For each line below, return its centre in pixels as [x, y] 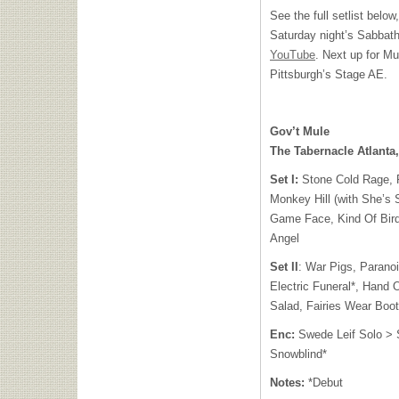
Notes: [287, 383]
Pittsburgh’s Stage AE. [329, 74]
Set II [284, 267]
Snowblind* [298, 354]
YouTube [293, 55]
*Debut [324, 383]
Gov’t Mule [300, 131]
